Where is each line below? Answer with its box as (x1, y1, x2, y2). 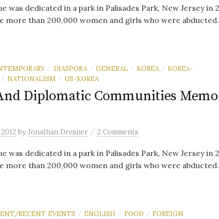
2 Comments (97, 127, 138, 136)
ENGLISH (84, 209, 115, 218)
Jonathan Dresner (28, 127, 88, 136)
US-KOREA (65, 74, 99, 83)
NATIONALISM (7, 74, 56, 83)
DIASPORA (54, 64, 87, 73)
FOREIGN (153, 209, 183, 218)
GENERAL (96, 64, 128, 73)
